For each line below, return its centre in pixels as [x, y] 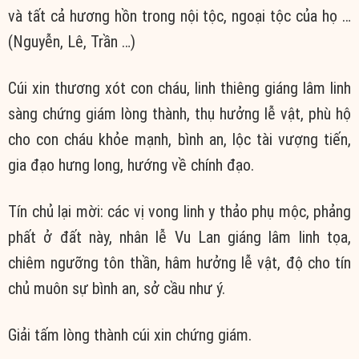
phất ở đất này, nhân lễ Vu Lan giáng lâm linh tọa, [179, 237]
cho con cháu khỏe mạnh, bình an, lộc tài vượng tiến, [179, 139]
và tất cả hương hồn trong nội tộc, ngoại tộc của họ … [179, 16]
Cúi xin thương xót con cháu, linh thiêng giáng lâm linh [179, 88]
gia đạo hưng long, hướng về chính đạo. [131, 165]
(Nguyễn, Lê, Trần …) [72, 41]
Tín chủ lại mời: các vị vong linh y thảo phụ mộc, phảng [179, 211]
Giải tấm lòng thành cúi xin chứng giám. [130, 335]
